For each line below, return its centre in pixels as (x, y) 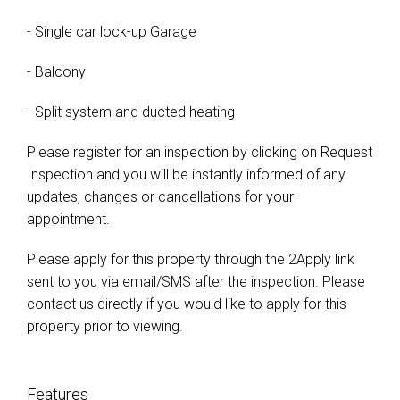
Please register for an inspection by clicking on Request (200, 152)
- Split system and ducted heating (131, 112)
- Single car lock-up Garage (112, 32)
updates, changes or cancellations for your (160, 197)
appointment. (68, 219)
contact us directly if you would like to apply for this (187, 304)
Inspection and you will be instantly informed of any (186, 175)
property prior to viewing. (105, 326)
